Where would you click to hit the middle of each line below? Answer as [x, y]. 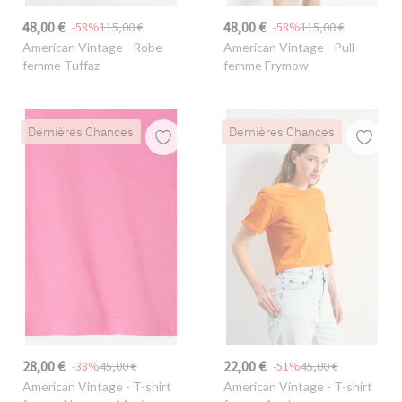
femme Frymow [266, 65]
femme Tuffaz [61, 65]
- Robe [142, 47]
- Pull [339, 47]
